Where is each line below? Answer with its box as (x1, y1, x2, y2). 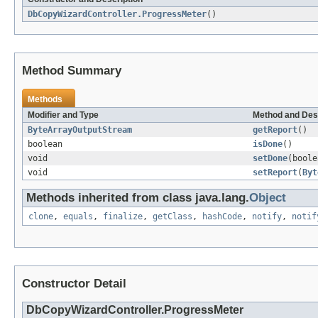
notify (252, 212, 282, 222)
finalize (103, 212, 143, 222)
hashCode (202, 212, 242, 222)
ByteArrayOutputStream (28, 125, 132, 136)
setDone (253, 153, 287, 164)
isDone (253, 139, 283, 150)
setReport (253, 168, 297, 178)
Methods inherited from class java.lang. (26, 191, 249, 205)
